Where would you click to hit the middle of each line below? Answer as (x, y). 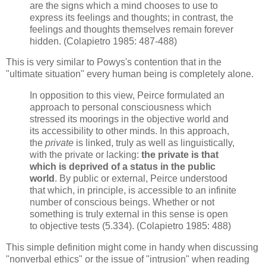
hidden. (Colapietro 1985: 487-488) (103, 41)
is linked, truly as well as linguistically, (154, 143)
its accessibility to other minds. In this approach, (129, 131)
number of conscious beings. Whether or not (122, 202)
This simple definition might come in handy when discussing (132, 248)
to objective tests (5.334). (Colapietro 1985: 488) (130, 226)
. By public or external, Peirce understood (141, 179)
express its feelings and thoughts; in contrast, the (132, 17)
